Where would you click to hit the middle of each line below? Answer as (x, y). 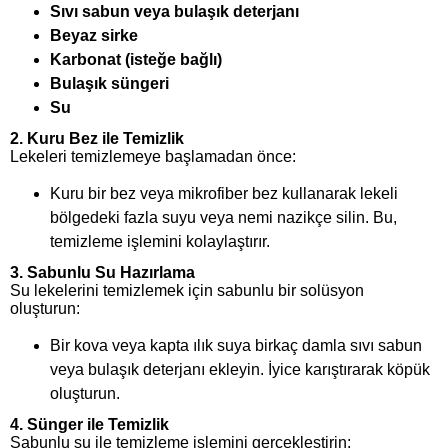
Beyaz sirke (94, 36)
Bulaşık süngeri (109, 84)
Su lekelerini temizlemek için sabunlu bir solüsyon (187, 291)
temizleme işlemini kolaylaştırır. (160, 242)
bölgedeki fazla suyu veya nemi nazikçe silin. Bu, (223, 218)
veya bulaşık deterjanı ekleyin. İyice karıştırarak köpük (240, 370)
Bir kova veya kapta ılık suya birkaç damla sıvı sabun (236, 346)
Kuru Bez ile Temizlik (105, 139)
